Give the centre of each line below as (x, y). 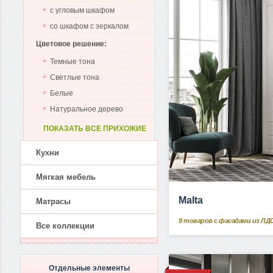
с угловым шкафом (82, 10)
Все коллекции (65, 226)
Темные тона (73, 62)
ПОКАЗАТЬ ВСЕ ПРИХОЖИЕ (95, 129)
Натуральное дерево (87, 109)
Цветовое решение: (71, 44)
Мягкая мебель (66, 177)
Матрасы (53, 201)
